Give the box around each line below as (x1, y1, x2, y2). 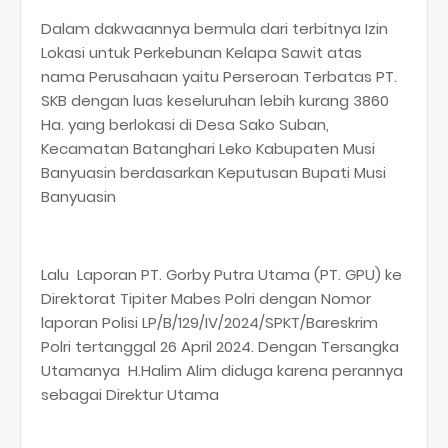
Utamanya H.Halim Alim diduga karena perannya (41, 359, 403, 381)
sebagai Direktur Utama (41, 383, 223, 405)
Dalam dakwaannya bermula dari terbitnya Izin (41, 17, 388, 39)
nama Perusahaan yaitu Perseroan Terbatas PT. (41, 65, 397, 87)
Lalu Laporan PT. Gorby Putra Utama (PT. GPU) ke (41, 263, 402, 285)
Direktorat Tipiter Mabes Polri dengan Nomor (41, 287, 371, 309)
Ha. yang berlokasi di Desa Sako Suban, (41, 113, 329, 135)
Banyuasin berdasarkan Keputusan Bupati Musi (41, 161, 386, 183)
